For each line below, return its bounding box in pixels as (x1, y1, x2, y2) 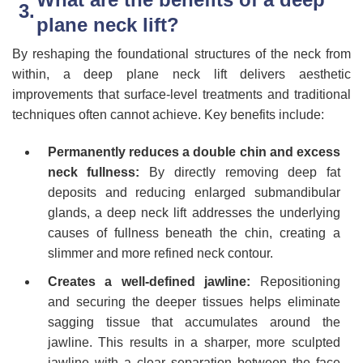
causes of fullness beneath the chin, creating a (47, 226, 340, 241)
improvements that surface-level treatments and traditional (12, 88, 351, 102)
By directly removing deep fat (139, 165, 341, 180)
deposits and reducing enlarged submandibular (47, 186, 340, 200)
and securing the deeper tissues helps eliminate (47, 294, 340, 309)
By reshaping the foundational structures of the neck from (12, 47, 351, 62)
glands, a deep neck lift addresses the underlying (47, 206, 340, 220)
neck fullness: (47, 165, 140, 180)
